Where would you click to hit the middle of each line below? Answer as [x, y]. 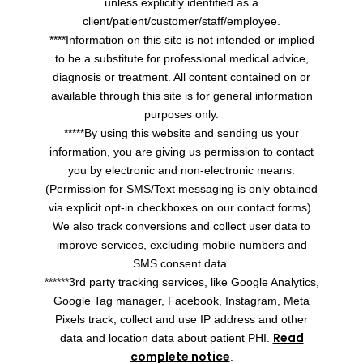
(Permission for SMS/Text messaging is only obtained [181, 188]
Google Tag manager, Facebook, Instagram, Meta [181, 300]
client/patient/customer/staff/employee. [181, 21]
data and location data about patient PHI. [166, 337]
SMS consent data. [181, 263]
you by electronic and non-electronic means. [181, 170]
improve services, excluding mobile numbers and [181, 244]
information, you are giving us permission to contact [181, 151]
